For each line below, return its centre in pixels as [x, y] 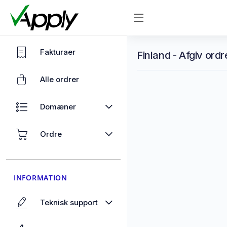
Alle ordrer [60, 79]
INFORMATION [41, 178]
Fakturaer [58, 52]
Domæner [58, 107]
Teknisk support [69, 202]
